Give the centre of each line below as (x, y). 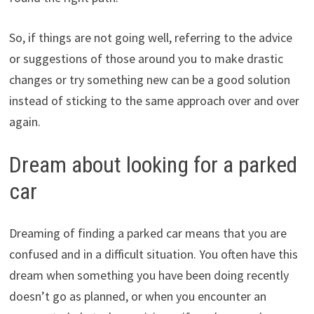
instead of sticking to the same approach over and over (154, 100)
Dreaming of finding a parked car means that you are (148, 233)
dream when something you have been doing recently (149, 275)
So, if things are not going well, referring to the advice (150, 37)
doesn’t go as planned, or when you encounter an (137, 296)
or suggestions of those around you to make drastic (146, 58)
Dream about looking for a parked (153, 164)
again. (25, 121)
